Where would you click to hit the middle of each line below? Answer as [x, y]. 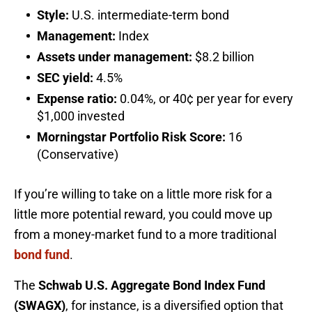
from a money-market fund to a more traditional [145, 234]
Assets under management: [115, 56]
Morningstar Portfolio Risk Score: [133, 136]
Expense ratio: [77, 98]
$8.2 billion [223, 56]
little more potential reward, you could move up [143, 214]
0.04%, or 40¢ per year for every [205, 98]
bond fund [42, 254]
